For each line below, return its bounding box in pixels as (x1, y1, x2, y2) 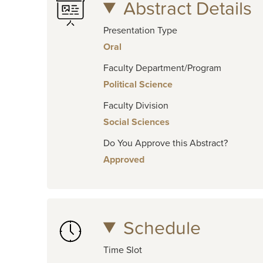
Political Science (103, 78, 173, 90)
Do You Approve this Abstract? (103, 137, 228, 149)
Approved (103, 153, 144, 166)
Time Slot (103, 244, 142, 256)
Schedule (123, 217, 201, 240)
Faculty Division (103, 99, 168, 112)
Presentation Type (103, 24, 177, 36)
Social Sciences (103, 116, 170, 128)
